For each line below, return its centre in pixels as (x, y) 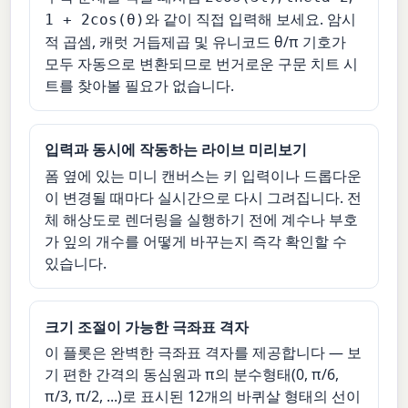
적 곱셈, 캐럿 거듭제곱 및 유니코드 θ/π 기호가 (196, 41)
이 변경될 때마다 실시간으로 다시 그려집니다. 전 (204, 197)
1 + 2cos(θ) (95, 19)
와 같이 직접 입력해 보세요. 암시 (251, 19)
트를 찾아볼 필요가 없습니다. (140, 85)
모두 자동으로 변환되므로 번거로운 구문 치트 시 (202, 63)
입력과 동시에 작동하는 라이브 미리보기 (176, 149)
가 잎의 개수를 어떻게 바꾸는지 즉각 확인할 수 (196, 241)
